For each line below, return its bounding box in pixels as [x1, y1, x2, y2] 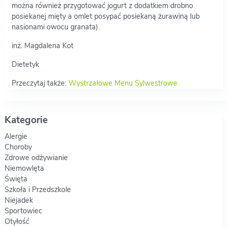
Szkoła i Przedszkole [4, 184, 71, 195]
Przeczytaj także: [12, 78, 68, 88]
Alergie [4, 131, 27, 141]
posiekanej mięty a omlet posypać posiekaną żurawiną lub [12, 11, 200, 21]
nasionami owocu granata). [12, 21, 100, 32]
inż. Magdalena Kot [12, 40, 73, 51]
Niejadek [4, 195, 33, 205]
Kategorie [4, 113, 48, 127]
